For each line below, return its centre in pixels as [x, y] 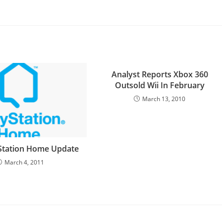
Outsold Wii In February [160, 85]
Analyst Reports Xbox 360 [160, 74]
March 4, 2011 [24, 162]
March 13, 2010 [164, 99]
